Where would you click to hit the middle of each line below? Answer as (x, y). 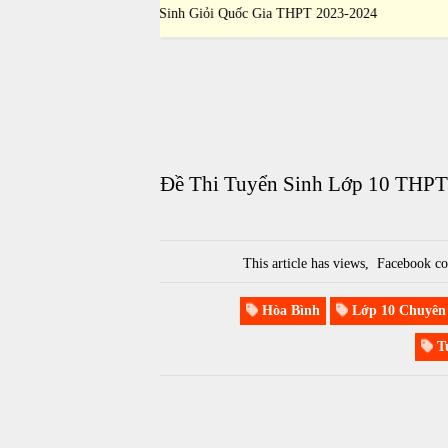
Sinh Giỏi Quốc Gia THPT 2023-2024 (330, 13)
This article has (288, 263)
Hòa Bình (289, 310)
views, (353, 263)
